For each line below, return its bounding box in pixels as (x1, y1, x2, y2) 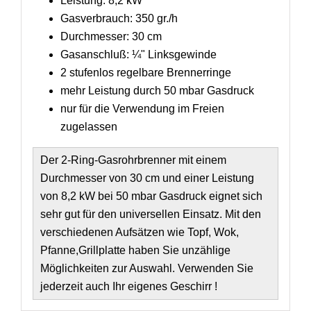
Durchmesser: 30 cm (60, 30, 162, 42)
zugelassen (60, 120, 117, 133)
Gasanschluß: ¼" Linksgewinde (60, 48, 217, 60)
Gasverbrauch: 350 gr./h (60, 12, 178, 24)
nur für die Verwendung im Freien (60, 102, 224, 115)
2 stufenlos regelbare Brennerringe (60, 66, 231, 78)
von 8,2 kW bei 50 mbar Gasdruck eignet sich (40, 190, 262, 202)
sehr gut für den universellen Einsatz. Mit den (40, 208, 261, 220)
